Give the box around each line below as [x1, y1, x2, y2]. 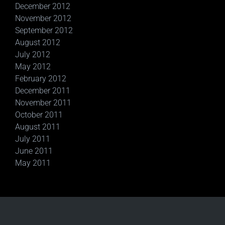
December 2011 [15, 86, 70, 95]
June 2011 [15, 146, 53, 156]
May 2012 [15, 62, 51, 71]
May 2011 [15, 158, 51, 168]
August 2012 [15, 38, 60, 47]
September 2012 [15, 26, 73, 35]
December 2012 [15, 2, 70, 11]
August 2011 [15, 122, 60, 132]
